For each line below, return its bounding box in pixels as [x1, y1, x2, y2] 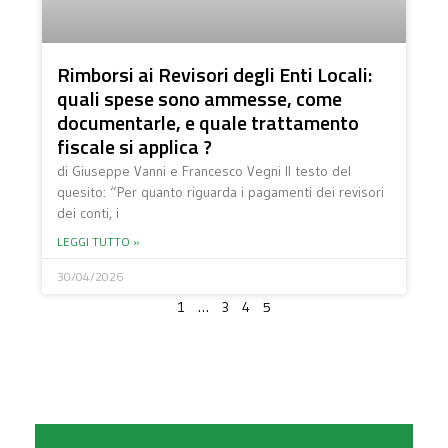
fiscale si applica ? [57, 131, 213, 163]
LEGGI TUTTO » [57, 232, 141, 252]
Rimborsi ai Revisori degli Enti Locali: [57, 59, 373, 91]
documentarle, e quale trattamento [57, 107, 360, 139]
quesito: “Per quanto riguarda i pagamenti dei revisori [57, 183, 385, 202]
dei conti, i [57, 204, 120, 223]
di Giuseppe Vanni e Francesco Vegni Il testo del [57, 162, 352, 181]
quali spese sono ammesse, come [57, 83, 343, 115]
